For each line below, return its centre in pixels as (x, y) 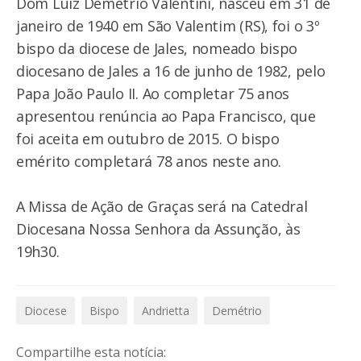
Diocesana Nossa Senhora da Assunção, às (158, 228)
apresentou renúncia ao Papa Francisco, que (166, 116)
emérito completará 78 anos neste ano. (149, 161)
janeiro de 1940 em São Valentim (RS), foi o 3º (168, 25)
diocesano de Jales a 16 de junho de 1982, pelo (171, 71)
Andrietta (166, 310)
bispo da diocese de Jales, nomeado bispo (157, 48)
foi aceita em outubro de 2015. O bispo (148, 138)
